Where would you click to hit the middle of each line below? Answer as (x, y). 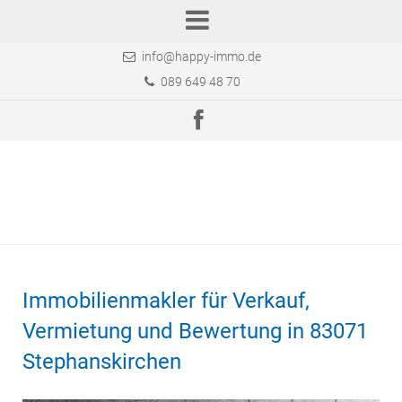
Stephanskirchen (102, 362)
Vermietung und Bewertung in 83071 (195, 331)
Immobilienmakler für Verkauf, (166, 301)
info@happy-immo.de (201, 57)
